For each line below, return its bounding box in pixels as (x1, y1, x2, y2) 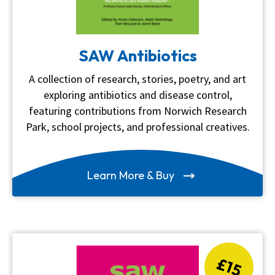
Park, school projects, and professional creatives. (25, 119, 250, 134)
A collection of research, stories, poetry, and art (29, 71, 246, 86)
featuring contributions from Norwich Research (28, 103, 247, 118)
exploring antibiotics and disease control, (43, 87, 232, 102)
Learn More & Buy (87, 168, 177, 182)
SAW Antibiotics (78, 45, 197, 66)
